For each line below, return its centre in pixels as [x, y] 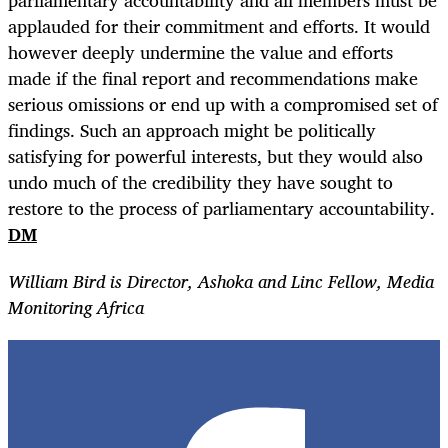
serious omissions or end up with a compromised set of [223, 104]
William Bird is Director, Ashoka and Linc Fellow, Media [221, 280]
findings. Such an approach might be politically [192, 130]
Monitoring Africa [76, 306]
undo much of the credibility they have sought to [200, 182]
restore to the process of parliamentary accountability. [221, 208]
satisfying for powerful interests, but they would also [215, 156]
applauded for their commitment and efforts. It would [219, 26]
